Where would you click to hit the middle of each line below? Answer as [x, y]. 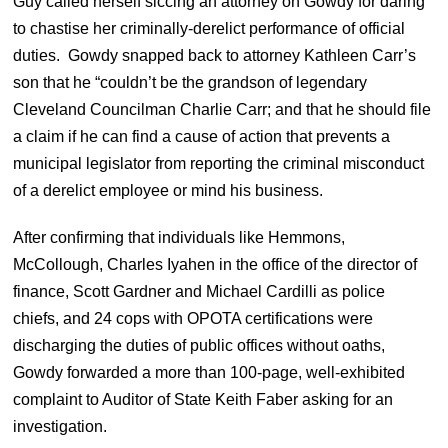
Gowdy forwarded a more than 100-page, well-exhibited [209, 372]
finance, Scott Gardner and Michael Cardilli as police [199, 291]
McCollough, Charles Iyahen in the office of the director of [215, 264]
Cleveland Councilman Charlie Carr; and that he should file [222, 109]
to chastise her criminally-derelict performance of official [209, 28]
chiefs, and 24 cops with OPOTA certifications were [193, 318]
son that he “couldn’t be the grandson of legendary [190, 82]
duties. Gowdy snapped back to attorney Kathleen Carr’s [215, 55]
